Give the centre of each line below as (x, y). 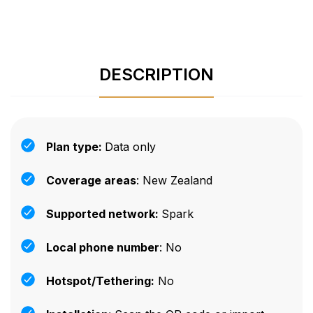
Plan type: (75, 146)
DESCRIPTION (156, 74)
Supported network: (104, 213)
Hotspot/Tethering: (100, 281)
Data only (130, 146)
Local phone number (103, 247)
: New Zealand (174, 180)
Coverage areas (91, 180)
